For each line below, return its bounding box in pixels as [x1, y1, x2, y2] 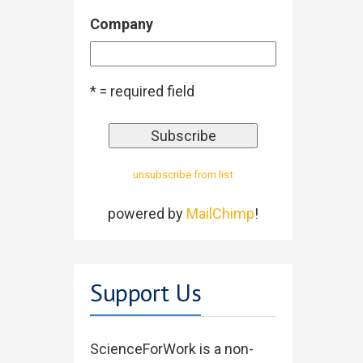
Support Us [90, 276, 201, 309]
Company [90, 15, 153, 33]
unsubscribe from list [133, 168, 233, 181]
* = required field [90, 83, 194, 100]
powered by [108, 205, 186, 223]
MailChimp [186, 205, 254, 223]
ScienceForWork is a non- [90, 340, 254, 358]
